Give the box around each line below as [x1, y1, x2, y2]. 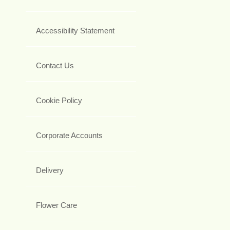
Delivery [36, 166, 64, 175]
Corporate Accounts [36, 131, 103, 140]
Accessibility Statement [36, 26, 114, 35]
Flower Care [36, 201, 77, 210]
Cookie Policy [36, 96, 82, 105]
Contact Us [36, 61, 74, 70]
